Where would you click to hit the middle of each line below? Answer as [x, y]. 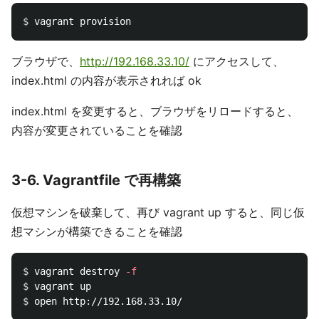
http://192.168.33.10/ [135, 61]
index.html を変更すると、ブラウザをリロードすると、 [155, 111]
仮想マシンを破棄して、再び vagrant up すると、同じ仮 [158, 212]
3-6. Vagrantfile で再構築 [96, 180]
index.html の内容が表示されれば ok [106, 80]
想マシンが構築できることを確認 [97, 231]
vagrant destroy [80, 271]
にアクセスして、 [237, 61]
